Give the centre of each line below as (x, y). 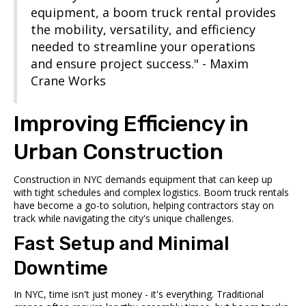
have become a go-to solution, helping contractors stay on (144, 205)
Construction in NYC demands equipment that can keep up (143, 179)
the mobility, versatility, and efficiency (143, 29)
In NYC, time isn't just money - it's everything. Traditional (139, 294)
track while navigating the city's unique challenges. (124, 218)
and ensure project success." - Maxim (140, 63)
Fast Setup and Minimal (122, 243)
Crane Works (68, 80)
